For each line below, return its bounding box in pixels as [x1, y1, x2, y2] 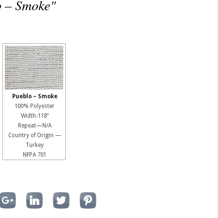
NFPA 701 [23, 151, 46, 158]
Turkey [25, 142, 44, 148]
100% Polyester [15, 103, 54, 109]
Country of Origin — [8, 132, 61, 139]
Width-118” [20, 112, 49, 119]
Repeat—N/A [18, 122, 52, 129]
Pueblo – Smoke [12, 93, 57, 100]
